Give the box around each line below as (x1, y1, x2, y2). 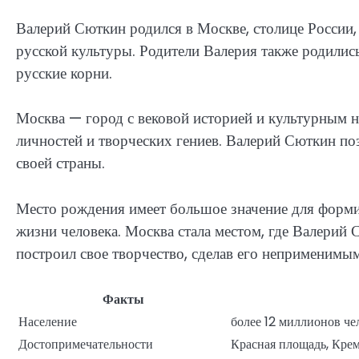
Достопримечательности (18, 335, 153, 354)
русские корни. (16, 62, 112, 84)
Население (18, 313, 77, 332)
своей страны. (16, 152, 105, 175)
